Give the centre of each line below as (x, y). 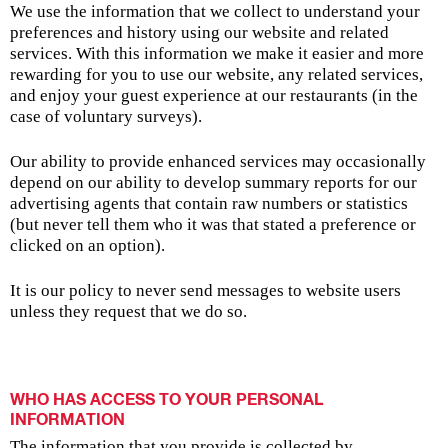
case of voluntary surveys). (106, 116)
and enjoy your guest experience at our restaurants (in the (214, 95)
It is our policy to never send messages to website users (205, 290)
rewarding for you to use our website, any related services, (216, 74)
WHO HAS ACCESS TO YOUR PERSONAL (166, 400)
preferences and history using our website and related (199, 32)
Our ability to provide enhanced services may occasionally (218, 161)
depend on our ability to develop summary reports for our (213, 182)
